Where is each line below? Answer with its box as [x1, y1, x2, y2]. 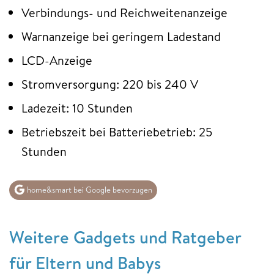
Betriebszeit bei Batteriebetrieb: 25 [21, 124, 212, 141]
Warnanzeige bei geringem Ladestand [21, 28, 221, 45]
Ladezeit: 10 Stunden [21, 100, 133, 117]
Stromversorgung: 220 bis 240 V [21, 76, 198, 93]
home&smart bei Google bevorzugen [25, 184, 152, 196]
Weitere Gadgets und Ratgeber [9, 224, 241, 249]
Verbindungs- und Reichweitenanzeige [21, 4, 228, 21]
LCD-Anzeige [21, 52, 92, 69]
